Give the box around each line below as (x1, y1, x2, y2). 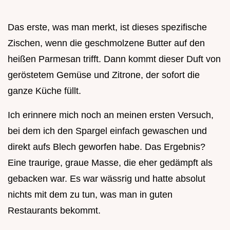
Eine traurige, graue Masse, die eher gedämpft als (8, 157, 213, 168)
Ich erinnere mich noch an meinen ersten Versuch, (8, 109, 214, 120)
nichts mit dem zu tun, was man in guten (8, 189, 172, 200)
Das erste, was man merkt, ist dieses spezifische (8, 22, 207, 32)
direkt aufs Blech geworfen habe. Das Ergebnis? (8, 141, 205, 152)
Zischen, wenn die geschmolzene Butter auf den (8, 37, 205, 48)
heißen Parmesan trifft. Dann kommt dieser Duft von (8, 53, 221, 64)
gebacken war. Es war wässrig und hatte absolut (8, 173, 205, 184)
